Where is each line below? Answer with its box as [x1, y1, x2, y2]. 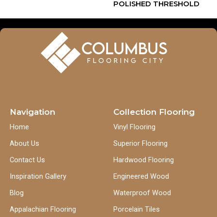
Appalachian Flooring [10, 205, 76, 214]
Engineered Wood [113, 172, 169, 181]
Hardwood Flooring [113, 155, 174, 164]
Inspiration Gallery [10, 172, 66, 181]
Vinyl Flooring [113, 123, 155, 131]
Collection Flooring [113, 107, 195, 117]
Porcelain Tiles [113, 205, 160, 214]
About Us [10, 139, 39, 148]
